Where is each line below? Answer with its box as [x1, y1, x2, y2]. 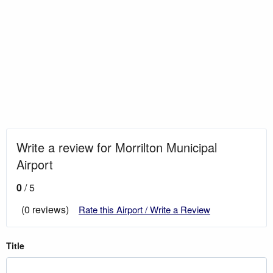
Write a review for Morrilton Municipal [16, 138, 217, 156]
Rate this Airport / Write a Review [79, 202, 210, 216]
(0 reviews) [21, 202, 69, 216]
